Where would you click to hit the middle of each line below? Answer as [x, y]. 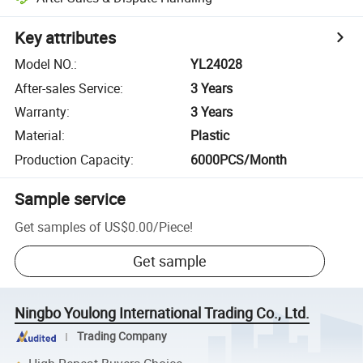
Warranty [41, 111]
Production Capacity [73, 159]
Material [38, 136]
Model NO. [45, 64]
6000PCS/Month [239, 159]
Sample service [70, 199]
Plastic [210, 136]
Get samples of [58, 226]
